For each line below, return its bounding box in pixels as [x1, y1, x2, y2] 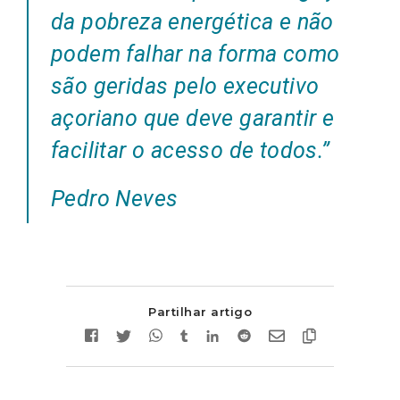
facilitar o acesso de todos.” [51, 137, 330, 163]
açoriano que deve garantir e [51, 104, 335, 131]
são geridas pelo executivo [51, 72, 320, 99]
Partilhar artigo [148, 304, 252, 319]
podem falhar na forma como [51, 40, 340, 67]
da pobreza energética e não [51, 8, 334, 35]
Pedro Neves [51, 185, 179, 212]
